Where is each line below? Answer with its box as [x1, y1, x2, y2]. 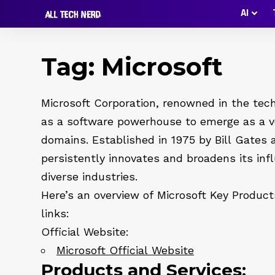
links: [41, 207, 69, 220]
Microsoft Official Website [56, 244, 194, 257]
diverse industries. [41, 170, 137, 183]
